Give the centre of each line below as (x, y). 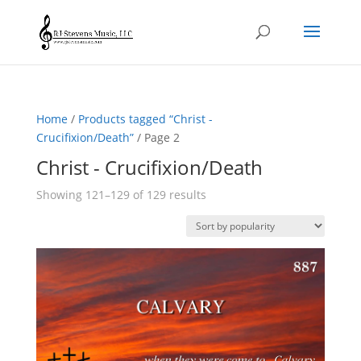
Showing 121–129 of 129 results (121, 195)
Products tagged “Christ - (145, 119)
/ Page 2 (156, 137)
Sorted (223, 194)
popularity (233, 231)
